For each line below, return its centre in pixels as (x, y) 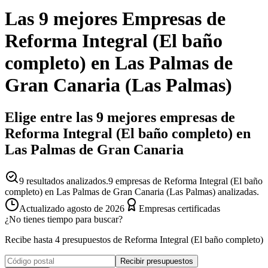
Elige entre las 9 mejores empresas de (120, 117)
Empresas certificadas (179, 208)
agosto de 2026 (96, 208)
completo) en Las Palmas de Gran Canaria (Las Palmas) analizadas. (132, 191)
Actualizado (43, 208)
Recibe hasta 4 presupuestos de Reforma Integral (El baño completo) (134, 239)
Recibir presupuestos (157, 261)
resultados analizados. (66, 181)
